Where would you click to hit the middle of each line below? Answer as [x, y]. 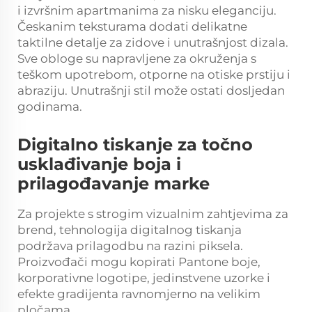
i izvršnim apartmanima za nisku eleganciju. [147, 11]
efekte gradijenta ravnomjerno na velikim [139, 294]
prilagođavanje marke [114, 184]
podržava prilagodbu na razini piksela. [130, 246]
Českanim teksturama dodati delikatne [132, 27]
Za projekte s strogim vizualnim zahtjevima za [153, 214]
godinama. [50, 107]
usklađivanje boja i [99, 164]
